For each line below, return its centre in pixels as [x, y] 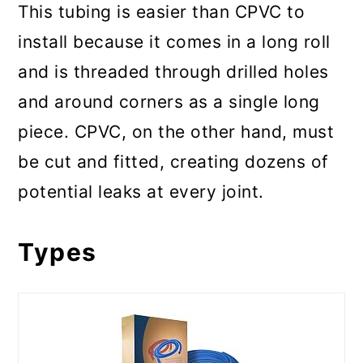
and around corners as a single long [169, 102]
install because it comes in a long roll [174, 42]
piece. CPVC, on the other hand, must [176, 132]
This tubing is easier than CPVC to [162, 12]
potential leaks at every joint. [141, 192]
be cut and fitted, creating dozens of [173, 162]
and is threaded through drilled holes [173, 72]
